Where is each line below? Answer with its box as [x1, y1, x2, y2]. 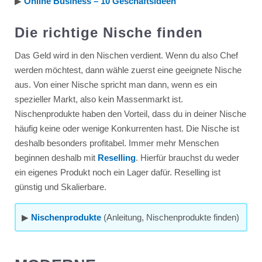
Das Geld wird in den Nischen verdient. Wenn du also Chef [14, 50, 238, 60]
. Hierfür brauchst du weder [135, 152, 239, 163]
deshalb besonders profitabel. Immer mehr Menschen [14, 137, 219, 148]
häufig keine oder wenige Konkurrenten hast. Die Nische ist [14, 123, 239, 133]
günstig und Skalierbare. [14, 181, 106, 192]
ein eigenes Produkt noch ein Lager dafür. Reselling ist [14, 167, 220, 177]
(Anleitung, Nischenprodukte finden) [101, 212, 239, 222]
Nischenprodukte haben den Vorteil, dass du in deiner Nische [14, 108, 246, 119]
